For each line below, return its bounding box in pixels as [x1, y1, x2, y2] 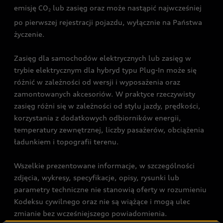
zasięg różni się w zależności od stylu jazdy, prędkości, [14, 101, 201, 110]
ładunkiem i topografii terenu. [14, 137, 119, 146]
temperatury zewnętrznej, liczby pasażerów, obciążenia [14, 125, 204, 134]
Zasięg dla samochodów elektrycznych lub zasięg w [14, 53, 191, 62]
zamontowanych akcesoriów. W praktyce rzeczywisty [14, 89, 195, 98]
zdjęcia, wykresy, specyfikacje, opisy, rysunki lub [14, 173, 179, 182]
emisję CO [14, 3, 48, 12]
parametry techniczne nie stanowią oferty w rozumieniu [14, 185, 207, 194]
